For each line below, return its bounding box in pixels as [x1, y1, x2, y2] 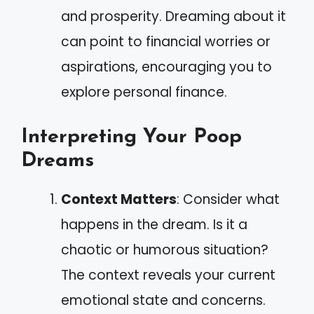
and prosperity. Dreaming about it [61, 7, 286, 26]
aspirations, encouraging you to [61, 57, 272, 76]
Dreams [21, 150, 94, 171]
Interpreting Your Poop [21, 126, 242, 147]
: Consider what [177, 189, 280, 209]
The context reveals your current [61, 265, 275, 285]
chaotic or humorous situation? [61, 240, 268, 259]
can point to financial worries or [61, 32, 271, 51]
